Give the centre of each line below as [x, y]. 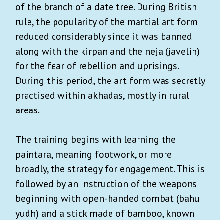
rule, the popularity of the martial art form [107, 22]
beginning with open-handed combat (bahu [108, 199]
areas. [27, 110]
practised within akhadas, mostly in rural [102, 96]
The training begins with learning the [96, 140]
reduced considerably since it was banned [104, 37]
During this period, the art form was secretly [110, 81]
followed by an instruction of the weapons [106, 184]
